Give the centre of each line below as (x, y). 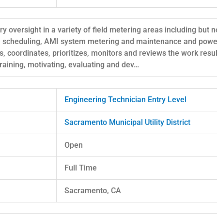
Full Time (81, 168)
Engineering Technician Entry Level (125, 99)
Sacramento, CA (93, 190)
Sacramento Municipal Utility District (127, 122)
